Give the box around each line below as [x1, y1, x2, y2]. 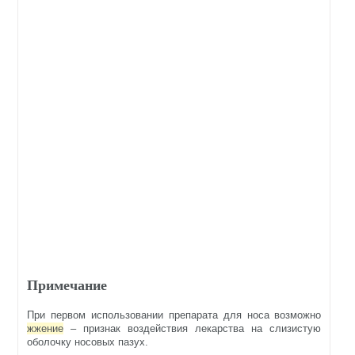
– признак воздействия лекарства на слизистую [63, 322, 322, 334]
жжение [27, 322, 64, 334]
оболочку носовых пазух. [27, 335, 149, 348]
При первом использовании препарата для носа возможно [27, 308, 322, 321]
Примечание [27, 277, 108, 293]
